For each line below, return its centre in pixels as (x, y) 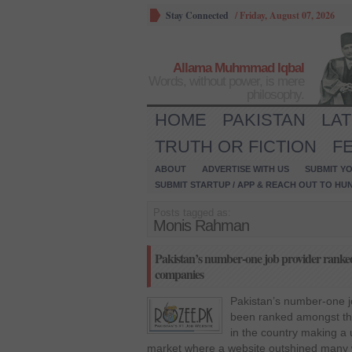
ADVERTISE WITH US (246, 169)
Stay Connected (197, 15)
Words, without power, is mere (226, 81)
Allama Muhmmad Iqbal (238, 68)
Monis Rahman (201, 225)
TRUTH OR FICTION (236, 147)
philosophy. (275, 95)
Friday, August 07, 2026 (287, 15)
